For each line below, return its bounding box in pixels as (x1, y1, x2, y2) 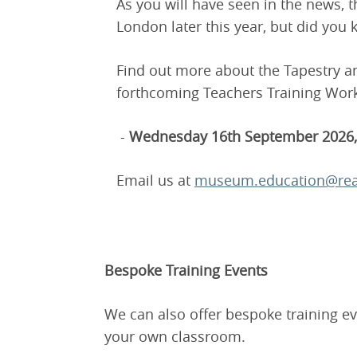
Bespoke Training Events (104, 261, 268, 280)
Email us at (116, 171, 194, 190)
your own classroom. (104, 327, 245, 347)
